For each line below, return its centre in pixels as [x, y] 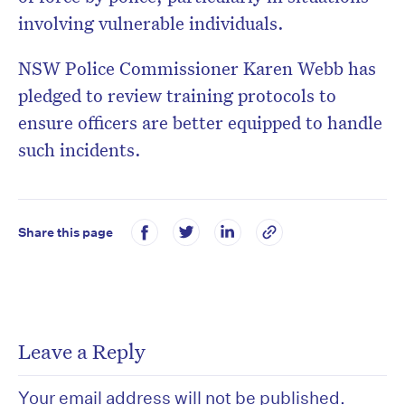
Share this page [66, 232]
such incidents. [80, 150]
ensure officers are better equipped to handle [200, 122]
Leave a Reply [82, 351]
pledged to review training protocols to [177, 95]
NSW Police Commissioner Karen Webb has [197, 68]
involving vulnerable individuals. [151, 23]
